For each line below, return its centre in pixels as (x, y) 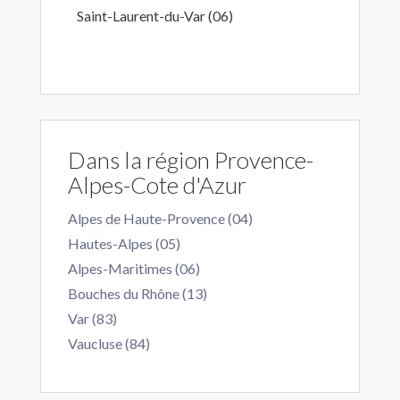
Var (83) (92, 318)
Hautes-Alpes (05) (124, 243)
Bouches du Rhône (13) (137, 293)
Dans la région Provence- (191, 160)
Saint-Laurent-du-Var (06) (155, 16)
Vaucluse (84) (109, 343)
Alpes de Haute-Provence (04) (160, 218)
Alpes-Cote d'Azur (157, 185)
